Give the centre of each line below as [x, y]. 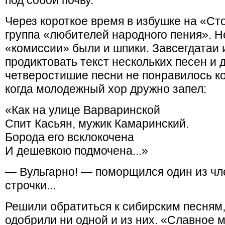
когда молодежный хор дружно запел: [106, 89]
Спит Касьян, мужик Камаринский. [97, 124]
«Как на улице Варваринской [83, 110]
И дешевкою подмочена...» [77, 151]
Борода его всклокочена [70, 137]
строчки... [30, 185]
